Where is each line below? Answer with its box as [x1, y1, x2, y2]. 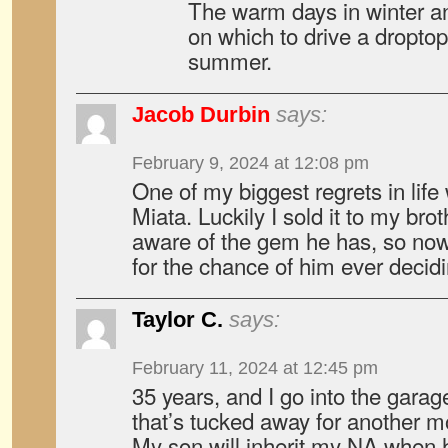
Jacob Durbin [132, 102, 270, 127]
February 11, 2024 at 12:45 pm [132, 358, 378, 378]
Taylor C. [132, 307, 223, 332]
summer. [188, 44, 272, 76]
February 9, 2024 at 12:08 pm [132, 153, 369, 173]
